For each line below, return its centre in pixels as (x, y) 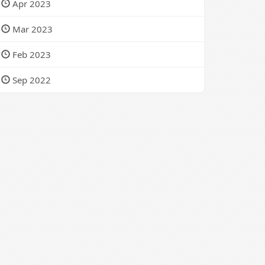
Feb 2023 (30, 54)
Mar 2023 (31, 29)
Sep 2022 (30, 80)
